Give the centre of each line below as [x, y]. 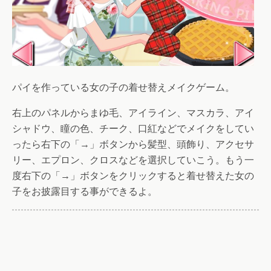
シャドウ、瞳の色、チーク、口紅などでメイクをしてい [133, 128]
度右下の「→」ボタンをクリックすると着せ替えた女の [133, 175]
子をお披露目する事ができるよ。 [85, 191]
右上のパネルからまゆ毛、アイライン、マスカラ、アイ [133, 113]
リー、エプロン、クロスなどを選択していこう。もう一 [133, 160]
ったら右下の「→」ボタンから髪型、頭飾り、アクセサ [133, 144]
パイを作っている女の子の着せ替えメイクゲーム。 [123, 87]
